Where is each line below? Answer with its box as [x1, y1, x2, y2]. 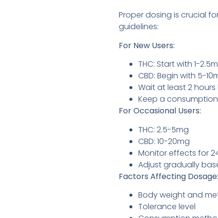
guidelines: [119, 21, 159, 33]
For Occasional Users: [119, 105, 201, 117]
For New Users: [119, 39, 175, 51]
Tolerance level [138, 201, 196, 213]
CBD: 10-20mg [138, 135, 190, 147]
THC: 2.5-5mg [138, 124, 189, 135]
